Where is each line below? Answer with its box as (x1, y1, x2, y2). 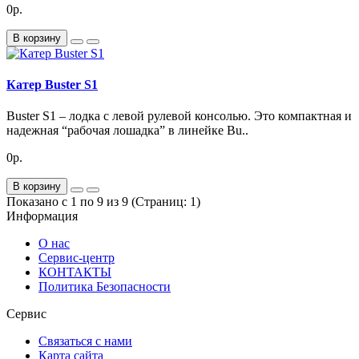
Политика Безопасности (38, 280, 171, 294)
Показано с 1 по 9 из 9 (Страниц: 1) (6, 195, 200, 209)
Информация (6, 209, 78, 224)
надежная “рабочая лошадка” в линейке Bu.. (6, 123, 248, 138)
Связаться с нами (38, 334, 132, 349)
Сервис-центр (38, 251, 115, 265)
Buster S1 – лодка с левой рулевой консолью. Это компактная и (6, 109, 352, 123)
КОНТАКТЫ (38, 265, 111, 280)
